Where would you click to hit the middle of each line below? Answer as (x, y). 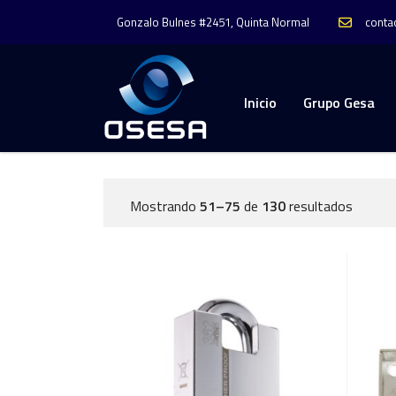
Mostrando (165, 206)
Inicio (260, 103)
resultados (319, 206)
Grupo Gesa (339, 103)
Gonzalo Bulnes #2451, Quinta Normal (213, 23)
